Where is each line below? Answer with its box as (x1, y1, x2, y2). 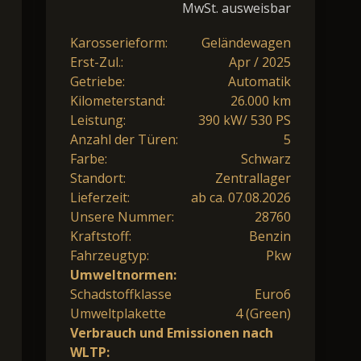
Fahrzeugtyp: (70, 246, 149, 264)
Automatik (228, 72, 291, 90)
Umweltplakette (70, 304, 166, 322)
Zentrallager (215, 168, 291, 187)
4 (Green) (235, 304, 291, 322)
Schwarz (241, 149, 291, 168)
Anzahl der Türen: (70, 130, 178, 148)
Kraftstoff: (70, 226, 131, 245)
